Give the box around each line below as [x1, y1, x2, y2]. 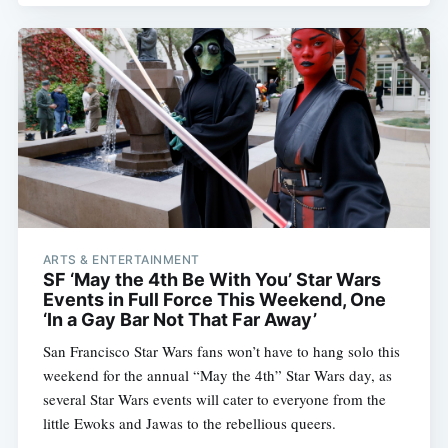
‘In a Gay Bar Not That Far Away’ [42, 309, 317, 331]
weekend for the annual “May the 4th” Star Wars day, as [42, 365, 392, 386]
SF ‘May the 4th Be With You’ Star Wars [42, 269, 381, 291]
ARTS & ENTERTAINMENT [42, 252, 200, 268]
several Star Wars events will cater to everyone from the [42, 389, 386, 410]
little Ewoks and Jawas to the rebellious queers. [42, 413, 336, 434]
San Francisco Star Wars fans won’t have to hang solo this [42, 341, 400, 362]
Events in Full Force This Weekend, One [42, 289, 386, 311]
